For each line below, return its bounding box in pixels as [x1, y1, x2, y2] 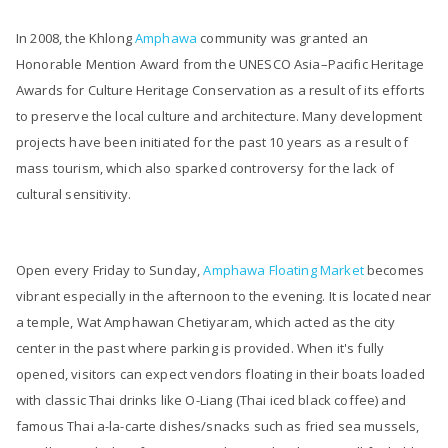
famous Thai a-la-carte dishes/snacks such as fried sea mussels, [16, 417, 420, 435]
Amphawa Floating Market [203, 261, 364, 279]
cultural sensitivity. [16, 185, 135, 203]
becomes [363, 261, 425, 279]
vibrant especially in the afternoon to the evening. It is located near [16, 287, 432, 305]
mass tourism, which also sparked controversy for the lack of [16, 159, 394, 177]
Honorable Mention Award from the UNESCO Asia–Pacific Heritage [16, 55, 425, 73]
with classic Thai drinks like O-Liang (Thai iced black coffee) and [16, 391, 406, 409]
